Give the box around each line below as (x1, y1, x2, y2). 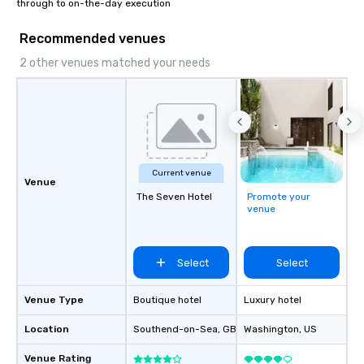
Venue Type (24, 294, 84, 306)
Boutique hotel (133, 294, 201, 306)
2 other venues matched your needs (19, 56, 210, 71)
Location (24, 323, 69, 336)
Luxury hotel (244, 294, 301, 306)
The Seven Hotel (136, 191, 212, 203)
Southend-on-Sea (133, 323, 218, 336)
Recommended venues (19, 31, 166, 47)
